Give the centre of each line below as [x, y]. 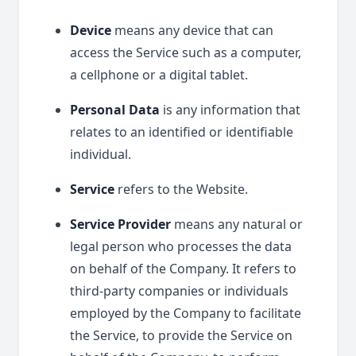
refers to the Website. [181, 189]
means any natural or [237, 224]
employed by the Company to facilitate [186, 313]
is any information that [230, 110]
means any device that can [192, 30]
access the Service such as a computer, [186, 52]
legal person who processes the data [181, 246]
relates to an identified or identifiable [182, 132]
